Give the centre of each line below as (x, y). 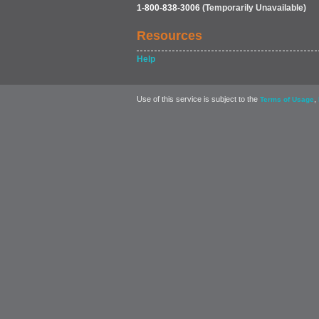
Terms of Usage (287, 99)
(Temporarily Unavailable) (253, 8)
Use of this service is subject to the (198, 99)
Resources (169, 36)
